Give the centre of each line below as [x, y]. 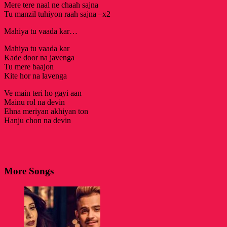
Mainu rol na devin [34, 102]
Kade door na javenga [39, 57]
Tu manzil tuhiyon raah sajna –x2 [57, 14]
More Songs [29, 171]
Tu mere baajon [29, 66]
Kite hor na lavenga [35, 75]
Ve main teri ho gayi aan [43, 93]
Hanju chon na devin [37, 120]
